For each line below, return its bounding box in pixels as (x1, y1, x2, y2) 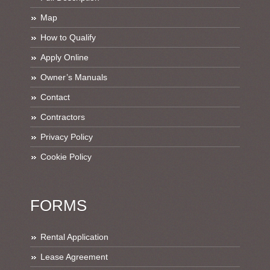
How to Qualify (40, 32, 96, 42)
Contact (40, 92, 70, 102)
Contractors (40, 111, 85, 122)
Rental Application (40, 232, 108, 242)
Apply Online (40, 52, 89, 62)
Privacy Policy (40, 131, 93, 142)
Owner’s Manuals (40, 72, 107, 82)
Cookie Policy (40, 151, 92, 162)
